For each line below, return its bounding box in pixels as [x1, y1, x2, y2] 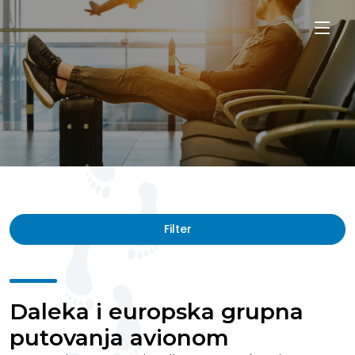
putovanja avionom [10, 324, 229, 351]
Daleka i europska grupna [10, 298, 303, 325]
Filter [163, 221, 192, 237]
